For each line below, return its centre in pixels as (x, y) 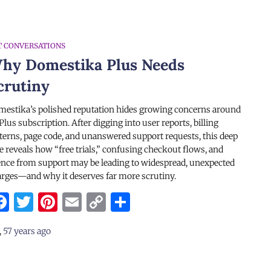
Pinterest (98, 202)
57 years (19, 231)
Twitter (67, 202)
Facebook (53, 202)
